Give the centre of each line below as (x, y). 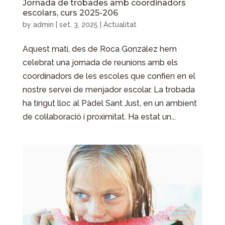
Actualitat (120, 25)
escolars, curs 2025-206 (70, 13)
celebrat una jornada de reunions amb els (100, 63)
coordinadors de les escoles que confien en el (109, 76)
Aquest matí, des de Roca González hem (99, 49)
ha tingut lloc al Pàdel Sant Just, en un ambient (109, 103)
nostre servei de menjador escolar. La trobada (108, 90)
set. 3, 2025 (78, 25)
